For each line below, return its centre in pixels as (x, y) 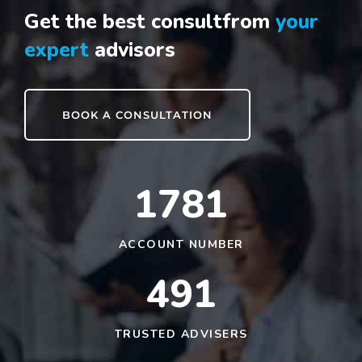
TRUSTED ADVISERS (181, 335)
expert (57, 51)
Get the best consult (123, 22)
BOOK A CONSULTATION (137, 115)
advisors (132, 51)
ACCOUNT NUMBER (181, 245)
